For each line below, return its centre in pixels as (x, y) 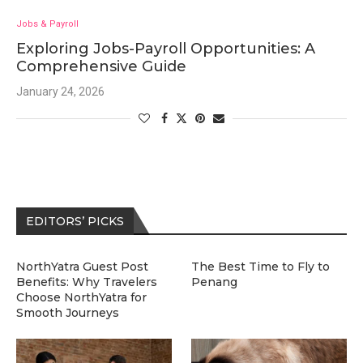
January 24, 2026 (60, 92)
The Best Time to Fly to (261, 267)
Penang (215, 282)
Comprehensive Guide (101, 66)
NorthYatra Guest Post (82, 267)
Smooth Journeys (68, 313)
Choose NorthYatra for (81, 297)
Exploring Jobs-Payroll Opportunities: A (166, 49)
